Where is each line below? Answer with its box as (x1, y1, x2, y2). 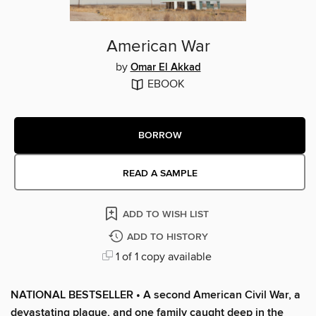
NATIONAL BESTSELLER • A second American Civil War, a (11, 288, 300, 303)
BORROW (138, 128, 182, 142)
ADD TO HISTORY (126, 231, 208, 244)
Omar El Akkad (130, 61, 201, 75)
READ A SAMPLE (122, 167, 197, 181)
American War (106, 36, 210, 58)
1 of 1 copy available (112, 250, 212, 265)
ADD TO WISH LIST (123, 208, 209, 221)
